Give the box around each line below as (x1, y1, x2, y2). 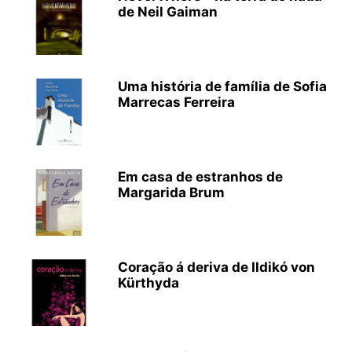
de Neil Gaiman (118, 4, 218, 20)
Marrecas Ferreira (118, 94, 235, 110)
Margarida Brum (118, 185, 225, 200)
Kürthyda (118, 275, 179, 291)
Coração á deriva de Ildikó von (118, 259, 315, 275)
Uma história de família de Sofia (118, 79, 327, 94)
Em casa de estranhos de (118, 169, 283, 185)
